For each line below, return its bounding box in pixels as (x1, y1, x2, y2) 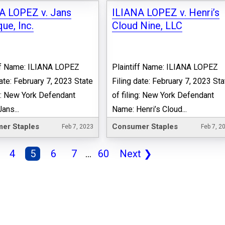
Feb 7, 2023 (62, 123, 94, 130)
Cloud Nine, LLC (112, 20, 183, 32)
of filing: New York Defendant (112, 90, 214, 100)
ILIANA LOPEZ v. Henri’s (112, 7, 220, 19)
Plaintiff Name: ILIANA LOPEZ (112, 62, 218, 72)
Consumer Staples (112, 122, 178, 131)
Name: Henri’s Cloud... (112, 104, 187, 115)
